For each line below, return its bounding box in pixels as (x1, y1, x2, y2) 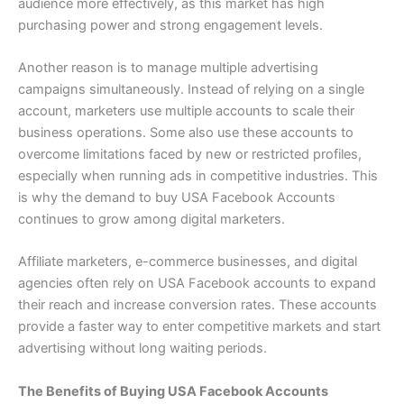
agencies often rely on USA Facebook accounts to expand (18, 275, 376, 292)
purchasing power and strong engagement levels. (18, 16, 323, 33)
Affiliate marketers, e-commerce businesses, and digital (18, 253, 357, 271)
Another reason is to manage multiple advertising (18, 59, 318, 76)
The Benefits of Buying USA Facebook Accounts (18, 382, 328, 399)
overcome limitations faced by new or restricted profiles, (18, 145, 362, 162)
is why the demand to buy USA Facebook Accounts (18, 188, 335, 206)
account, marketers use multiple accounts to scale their (18, 102, 354, 119)
